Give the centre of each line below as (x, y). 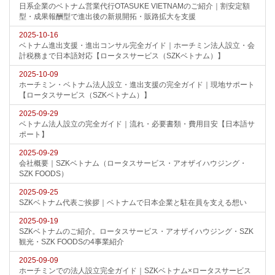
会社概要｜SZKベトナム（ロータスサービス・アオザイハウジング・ (133, 163)
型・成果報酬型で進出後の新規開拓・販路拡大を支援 (107, 17)
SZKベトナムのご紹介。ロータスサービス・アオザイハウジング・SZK (136, 231)
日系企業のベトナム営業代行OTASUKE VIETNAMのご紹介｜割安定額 (134, 6)
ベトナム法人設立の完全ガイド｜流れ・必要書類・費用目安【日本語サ (137, 124)
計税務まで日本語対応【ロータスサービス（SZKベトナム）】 (122, 56)
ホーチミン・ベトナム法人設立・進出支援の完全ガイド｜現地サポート (137, 85)
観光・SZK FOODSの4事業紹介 (72, 242)
